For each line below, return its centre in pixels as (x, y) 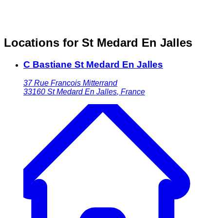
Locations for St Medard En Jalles (98, 42)
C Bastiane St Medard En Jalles (93, 64)
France (133, 92)
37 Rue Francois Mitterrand (70, 83)
